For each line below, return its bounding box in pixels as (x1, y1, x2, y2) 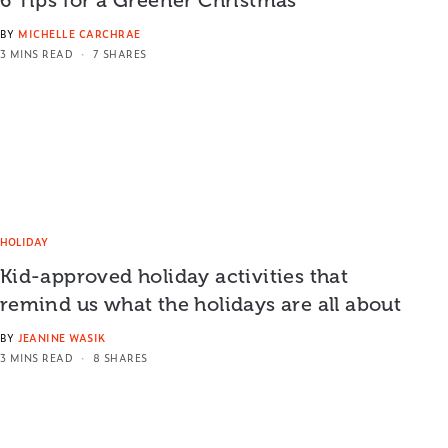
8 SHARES (92, 350, 148, 366)
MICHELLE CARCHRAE (18, 25, 141, 41)
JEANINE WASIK (18, 330, 106, 346)
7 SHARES (92, 45, 147, 61)
